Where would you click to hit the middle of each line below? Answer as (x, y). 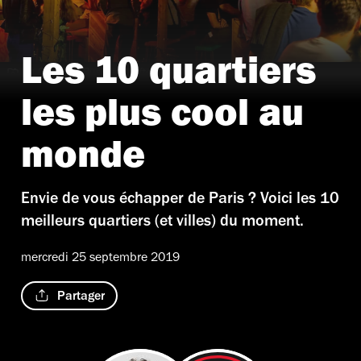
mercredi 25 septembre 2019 (100, 258)
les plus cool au (162, 118)
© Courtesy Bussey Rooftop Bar (101, 74)
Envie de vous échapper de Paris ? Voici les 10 (180, 200)
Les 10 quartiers (168, 76)
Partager (81, 298)
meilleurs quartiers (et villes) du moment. (162, 223)
